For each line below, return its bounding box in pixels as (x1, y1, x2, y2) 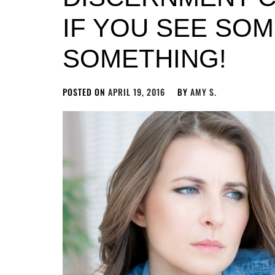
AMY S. (190, 85, 217, 98)
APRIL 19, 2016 (108, 85, 165, 98)
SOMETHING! (63, 44, 227, 73)
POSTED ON (63, 85, 108, 98)
